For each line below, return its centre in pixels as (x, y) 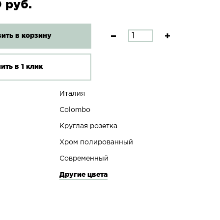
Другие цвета (83, 175)
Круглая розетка (88, 126)
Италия (72, 94)
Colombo (75, 110)
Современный (84, 159)
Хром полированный (96, 142)
